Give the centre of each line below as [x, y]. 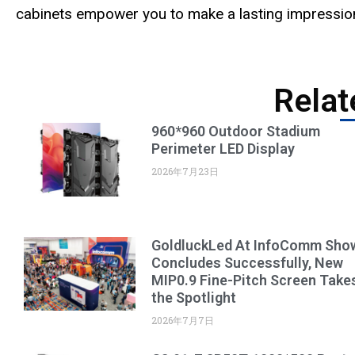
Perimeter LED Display [223, 148]
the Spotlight [194, 297]
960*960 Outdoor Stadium [236, 131]
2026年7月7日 [183, 320]
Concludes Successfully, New [248, 262]
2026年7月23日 [185, 171]
